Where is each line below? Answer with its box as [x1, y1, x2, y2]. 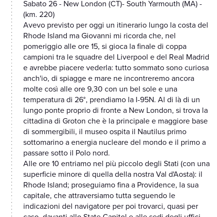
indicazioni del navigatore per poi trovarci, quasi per [23, 201, 198, 212]
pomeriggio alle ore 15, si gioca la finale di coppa [23, 42, 186, 52]
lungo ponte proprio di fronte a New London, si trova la [23, 106, 208, 116]
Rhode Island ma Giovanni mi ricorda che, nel [23, 31, 176, 41]
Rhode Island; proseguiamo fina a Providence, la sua [23, 180, 199, 190]
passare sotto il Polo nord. [23, 148, 110, 158]
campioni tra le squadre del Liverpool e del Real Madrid [23, 52, 209, 62]
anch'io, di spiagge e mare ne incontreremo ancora [23, 74, 194, 84]
